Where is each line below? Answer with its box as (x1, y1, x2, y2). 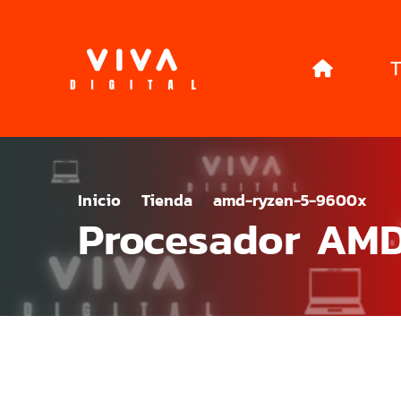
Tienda (141, 188, 192, 212)
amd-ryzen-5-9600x (213, 188, 367, 212)
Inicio (78, 188, 121, 212)
